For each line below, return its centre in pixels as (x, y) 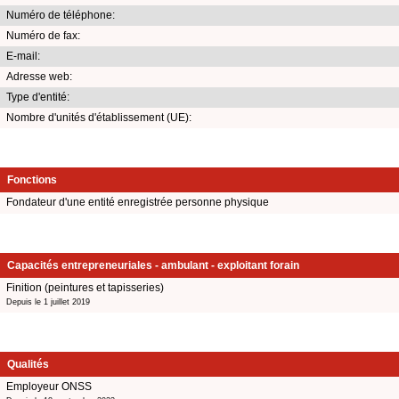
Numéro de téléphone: (61, 15)
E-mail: (23, 56)
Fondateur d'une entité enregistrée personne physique (138, 202)
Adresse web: (39, 76)
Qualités (28, 364)
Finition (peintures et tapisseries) (85, 287)
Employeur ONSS (49, 386)
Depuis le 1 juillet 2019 (48, 301)
